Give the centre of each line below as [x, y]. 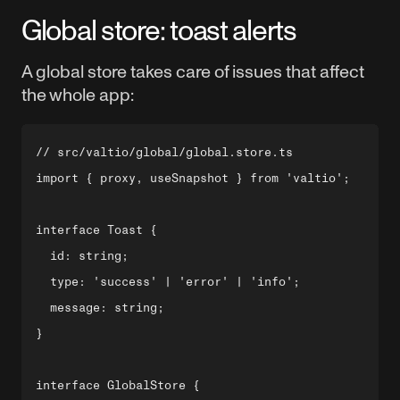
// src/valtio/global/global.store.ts [164, 152]
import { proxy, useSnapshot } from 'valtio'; [193, 178]
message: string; [100, 308]
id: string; [82, 256]
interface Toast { [96, 230]
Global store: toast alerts [159, 30]
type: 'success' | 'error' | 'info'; [168, 282]
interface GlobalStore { [118, 385]
